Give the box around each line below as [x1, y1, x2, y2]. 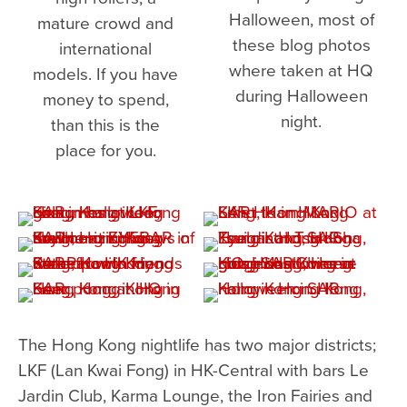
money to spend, [42, 86, 169, 112]
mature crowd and [37, 10, 174, 35]
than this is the [51, 112, 161, 137]
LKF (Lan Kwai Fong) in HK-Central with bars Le [18, 356, 369, 382]
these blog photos [232, 32, 371, 57]
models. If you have [33, 61, 179, 86]
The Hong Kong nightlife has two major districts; [18, 331, 376, 356]
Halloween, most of [228, 6, 374, 32]
